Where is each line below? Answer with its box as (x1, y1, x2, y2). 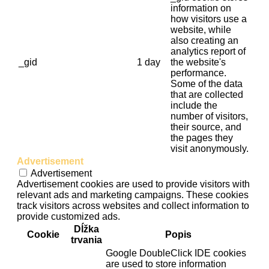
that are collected (171, 89, 243, 100)
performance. (171, 68, 226, 79)
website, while (171, 25, 231, 35)
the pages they (171, 133, 233, 144)
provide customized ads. (17, 211, 120, 222)
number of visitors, (171, 111, 248, 122)
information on (171, 3, 231, 14)
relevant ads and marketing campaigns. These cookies (17, 190, 249, 201)
